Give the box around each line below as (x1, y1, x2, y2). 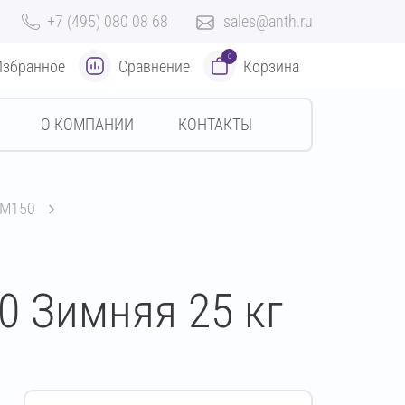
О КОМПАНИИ (40, 115, 134, 134)
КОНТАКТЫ (178, 115, 253, 134)
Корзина (243, 56, 299, 76)
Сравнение (118, 56, 190, 76)
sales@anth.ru (223, 12, 313, 31)
